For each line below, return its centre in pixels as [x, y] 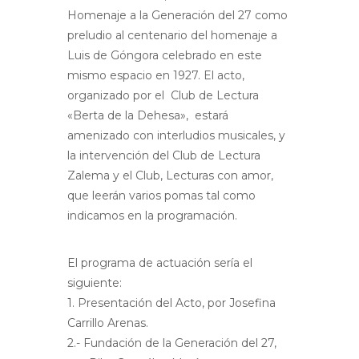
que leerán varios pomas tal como [161, 196]
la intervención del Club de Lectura [164, 156]
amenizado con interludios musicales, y [176, 136]
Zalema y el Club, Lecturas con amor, [170, 176]
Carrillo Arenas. [108, 323]
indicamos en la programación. [152, 216]
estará [212, 116]
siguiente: [95, 283]
